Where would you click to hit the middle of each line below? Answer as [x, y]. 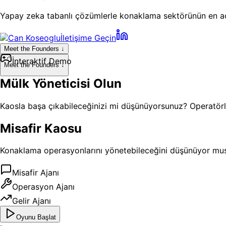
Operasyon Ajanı [43, 187]
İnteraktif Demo [42, 61]
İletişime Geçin [88, 38]
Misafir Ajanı [36, 173]
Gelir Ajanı [32, 201]
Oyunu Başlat [36, 217]
